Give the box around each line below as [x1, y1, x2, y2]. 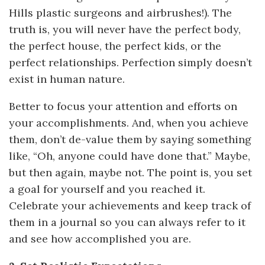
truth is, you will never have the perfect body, [9, 22, 241, 36]
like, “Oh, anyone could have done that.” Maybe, [9, 148, 250, 163]
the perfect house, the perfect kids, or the [9, 38, 221, 53]
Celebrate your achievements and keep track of [9, 198, 251, 212]
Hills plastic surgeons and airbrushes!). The [9, 5, 232, 20]
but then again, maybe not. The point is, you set [9, 165, 252, 179]
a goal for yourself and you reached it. [9, 182, 205, 196]
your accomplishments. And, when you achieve [9, 115, 248, 130]
